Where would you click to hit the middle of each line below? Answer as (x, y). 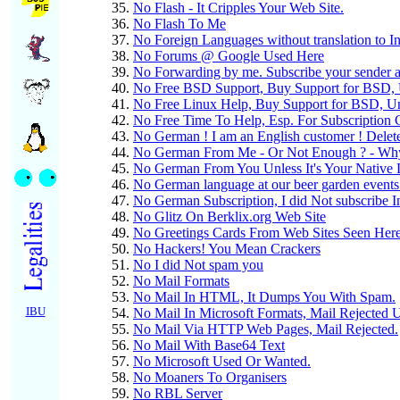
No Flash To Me (179, 24)
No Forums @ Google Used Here (229, 56)
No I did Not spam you (198, 265)
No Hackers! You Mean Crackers (227, 249)
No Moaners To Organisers (210, 378)
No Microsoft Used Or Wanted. (222, 362)
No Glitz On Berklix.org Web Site (229, 217)
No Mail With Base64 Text (209, 346)
